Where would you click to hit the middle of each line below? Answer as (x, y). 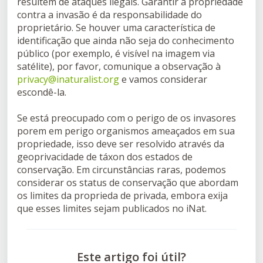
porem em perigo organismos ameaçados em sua (126, 131)
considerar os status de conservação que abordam (128, 183)
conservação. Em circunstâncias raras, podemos (122, 170)
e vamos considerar (163, 79)
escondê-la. (42, 92)
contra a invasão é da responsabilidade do (109, 15)
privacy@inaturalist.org (68, 79)
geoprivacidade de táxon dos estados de (105, 157)
